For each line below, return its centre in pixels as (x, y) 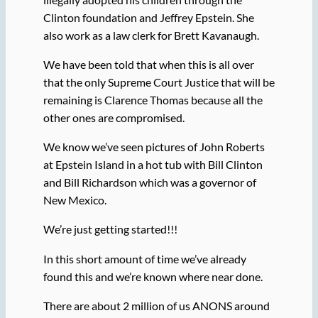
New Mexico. (75, 200)
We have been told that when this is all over (148, 64)
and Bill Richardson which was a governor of (149, 182)
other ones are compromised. (115, 117)
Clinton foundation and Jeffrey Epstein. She (148, 17)
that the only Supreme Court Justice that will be (159, 82)
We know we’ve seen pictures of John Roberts (154, 147)
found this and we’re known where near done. (154, 276)
